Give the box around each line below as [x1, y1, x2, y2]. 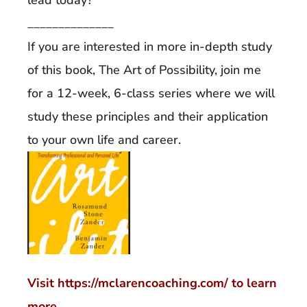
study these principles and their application [27, 108, 268, 125]
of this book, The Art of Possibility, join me [27, 61, 261, 78]
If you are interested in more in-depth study [27, 38, 272, 55]
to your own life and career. [27, 131, 181, 148]
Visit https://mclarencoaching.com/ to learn [27, 274, 277, 291]
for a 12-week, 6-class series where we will [27, 84, 275, 101]
